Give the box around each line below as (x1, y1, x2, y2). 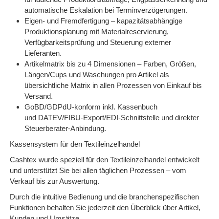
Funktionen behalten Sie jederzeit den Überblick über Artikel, (10, 203, 200, 212)
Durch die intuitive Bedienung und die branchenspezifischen (10, 193, 199, 201)
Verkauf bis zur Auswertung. (10, 177, 99, 185)
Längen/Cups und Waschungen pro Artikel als (24, 70, 169, 79)
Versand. (24, 92, 53, 100)
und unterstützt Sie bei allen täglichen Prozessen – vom (10, 166, 186, 175)
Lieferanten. (24, 49, 62, 57)
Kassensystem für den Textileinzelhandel (10, 140, 140, 148)
